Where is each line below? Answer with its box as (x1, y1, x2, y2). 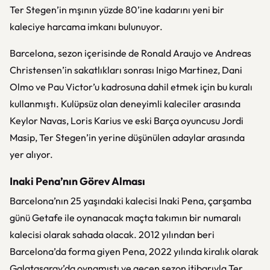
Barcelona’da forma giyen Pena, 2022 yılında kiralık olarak (10, 245, 259, 257)
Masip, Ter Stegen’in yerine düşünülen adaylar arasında (10, 131, 245, 143)
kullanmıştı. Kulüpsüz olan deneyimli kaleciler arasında (10, 98, 240, 110)
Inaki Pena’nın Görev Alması (10, 174, 145, 188)
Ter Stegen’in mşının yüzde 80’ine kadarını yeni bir (10, 4, 224, 16)
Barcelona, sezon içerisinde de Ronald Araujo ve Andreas (10, 47, 251, 59)
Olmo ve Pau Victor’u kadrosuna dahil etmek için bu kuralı (10, 81, 253, 93)
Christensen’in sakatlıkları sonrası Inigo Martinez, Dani (10, 64, 242, 76)
